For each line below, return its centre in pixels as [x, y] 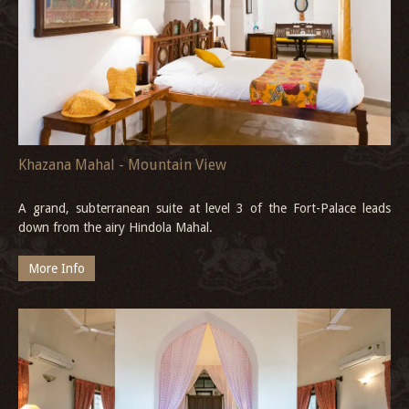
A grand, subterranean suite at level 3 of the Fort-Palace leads [204, 209]
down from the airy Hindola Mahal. [115, 228]
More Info [57, 269]
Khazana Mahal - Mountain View [122, 165]
